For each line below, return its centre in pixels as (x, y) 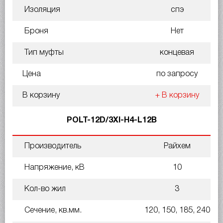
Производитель (52, 146)
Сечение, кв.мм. (52, 210)
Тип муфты (43, 53)
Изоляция (41, 10)
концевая (177, 53)
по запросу (177, 74)
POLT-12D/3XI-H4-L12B (111, 120)
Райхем (177, 146)
